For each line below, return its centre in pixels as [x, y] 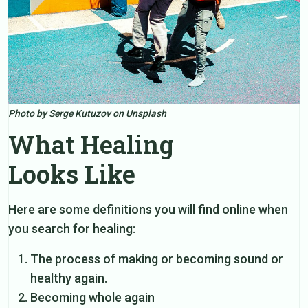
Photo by [29, 113]
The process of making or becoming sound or [157, 258]
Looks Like [72, 174]
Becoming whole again [92, 297]
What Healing [91, 144]
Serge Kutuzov [80, 113]
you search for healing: [72, 228]
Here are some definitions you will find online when [148, 209]
